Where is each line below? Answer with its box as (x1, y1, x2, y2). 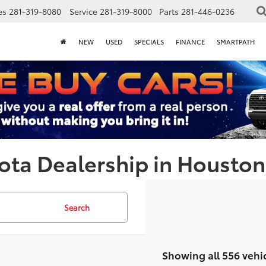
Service (69, 5, 97, 18)
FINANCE (176, 37, 205, 47)
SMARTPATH (217, 37, 255, 47)
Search (64, 202, 90, 213)
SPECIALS (134, 37, 164, 47)
